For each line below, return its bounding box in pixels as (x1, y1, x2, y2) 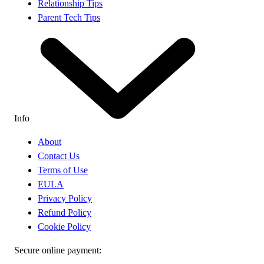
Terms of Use (38, 164, 88, 175)
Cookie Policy (38, 221, 91, 232)
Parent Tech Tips (38, 12, 100, 23)
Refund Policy (38, 207, 91, 217)
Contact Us (38, 150, 80, 161)
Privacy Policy (38, 193, 92, 203)
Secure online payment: (14, 245, 101, 255)
